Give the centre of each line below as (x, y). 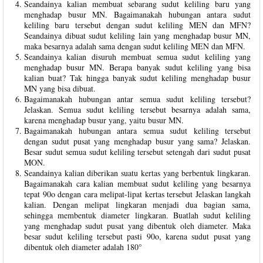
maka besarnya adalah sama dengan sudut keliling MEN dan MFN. (135, 46)
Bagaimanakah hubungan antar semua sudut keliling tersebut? (137, 99)
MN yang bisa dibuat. (60, 89)
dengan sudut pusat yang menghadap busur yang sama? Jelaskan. (137, 141)
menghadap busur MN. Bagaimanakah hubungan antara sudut (137, 15)
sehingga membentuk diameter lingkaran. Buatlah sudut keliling (137, 215)
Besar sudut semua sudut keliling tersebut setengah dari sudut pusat (137, 152)
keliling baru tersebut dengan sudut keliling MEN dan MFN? (137, 25)
